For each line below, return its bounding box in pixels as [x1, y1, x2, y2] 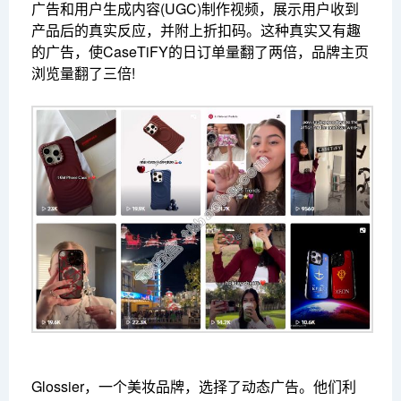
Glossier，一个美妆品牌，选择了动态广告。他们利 [31, 376, 356, 397]
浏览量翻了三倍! [31, 63, 135, 84]
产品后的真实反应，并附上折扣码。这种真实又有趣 [31, 20, 361, 41]
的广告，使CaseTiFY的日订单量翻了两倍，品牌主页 [31, 41, 369, 63]
